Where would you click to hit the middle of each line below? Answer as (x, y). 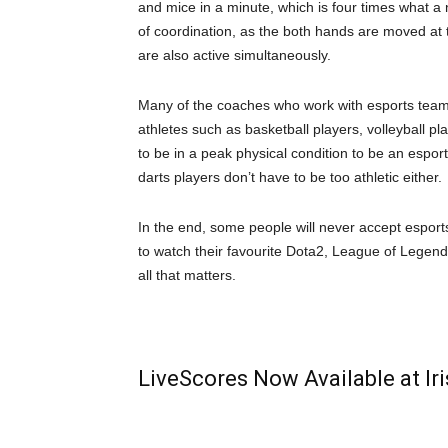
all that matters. (187, 275)
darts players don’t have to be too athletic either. (290, 177)
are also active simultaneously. (234, 55)
